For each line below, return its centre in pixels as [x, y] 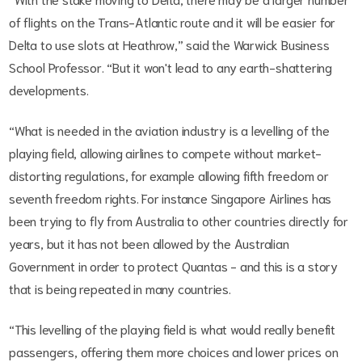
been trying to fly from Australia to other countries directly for [179, 220]
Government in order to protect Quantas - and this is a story [173, 265]
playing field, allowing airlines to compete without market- [166, 152]
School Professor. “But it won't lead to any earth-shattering [170, 66]
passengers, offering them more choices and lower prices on [174, 351]
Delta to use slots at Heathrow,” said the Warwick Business [169, 44]
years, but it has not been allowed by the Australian [149, 242]
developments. [49, 89]
